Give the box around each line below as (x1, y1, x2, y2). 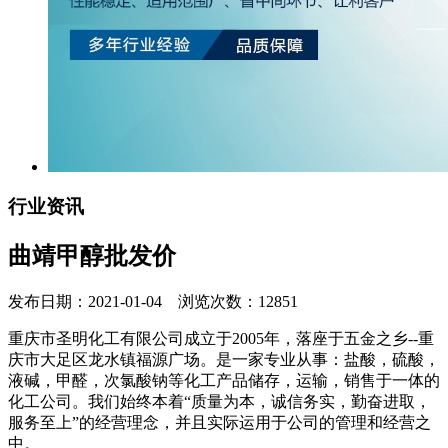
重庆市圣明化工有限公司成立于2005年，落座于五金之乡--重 (8, 330, 434, 348)
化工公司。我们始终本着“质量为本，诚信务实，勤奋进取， (8, 393, 431, 411)
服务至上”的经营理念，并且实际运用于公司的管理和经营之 (8, 414, 431, 432)
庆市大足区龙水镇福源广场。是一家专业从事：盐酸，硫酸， (8, 351, 440, 369)
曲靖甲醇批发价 (8, 243, 176, 270)
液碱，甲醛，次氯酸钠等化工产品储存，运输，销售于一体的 (8, 372, 440, 390)
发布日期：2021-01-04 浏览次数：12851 (8, 293, 298, 311)
